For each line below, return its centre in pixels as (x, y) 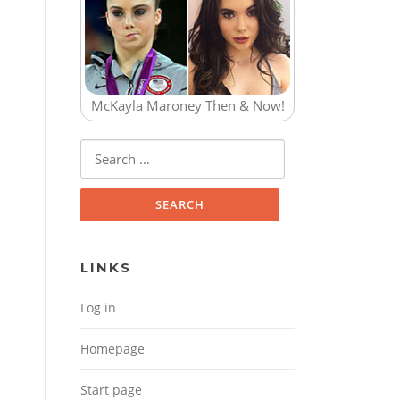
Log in (98, 308)
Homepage (112, 349)
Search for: (113, 150)
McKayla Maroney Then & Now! (187, 106)
